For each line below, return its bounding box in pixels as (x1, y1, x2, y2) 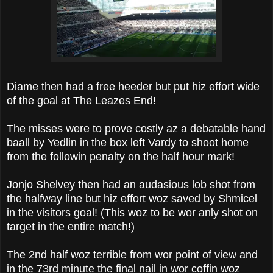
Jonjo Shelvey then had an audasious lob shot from (7, 178, 255, 191)
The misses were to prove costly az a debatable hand (7, 122, 266, 135)
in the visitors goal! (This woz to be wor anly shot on (7, 206, 258, 219)
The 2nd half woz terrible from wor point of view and (7, 248, 258, 261)
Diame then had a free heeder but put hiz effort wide (7, 80, 260, 93)
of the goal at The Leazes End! (7, 94, 156, 107)
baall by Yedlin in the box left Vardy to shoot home (7, 136, 249, 149)
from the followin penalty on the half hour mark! (7, 150, 235, 163)
